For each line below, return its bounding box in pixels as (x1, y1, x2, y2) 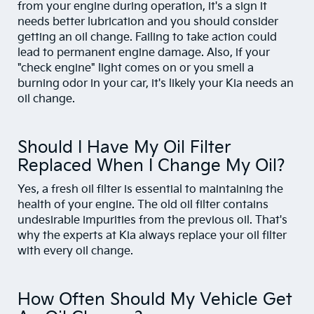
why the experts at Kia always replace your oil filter (18, 229, 287, 243)
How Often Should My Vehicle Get (18, 289, 292, 310)
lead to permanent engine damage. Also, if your (18, 46, 270, 60)
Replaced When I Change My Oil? (18, 156, 285, 177)
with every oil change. (18, 245, 133, 259)
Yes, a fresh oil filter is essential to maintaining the (18, 183, 283, 197)
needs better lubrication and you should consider (18, 15, 278, 29)
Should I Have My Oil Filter (18, 137, 231, 158)
